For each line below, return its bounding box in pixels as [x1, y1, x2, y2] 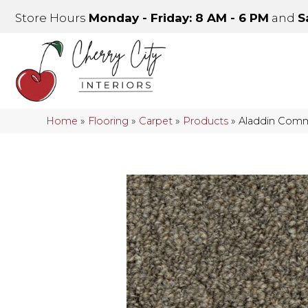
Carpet [139, 115, 173, 128]
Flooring [88, 115, 129, 128]
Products [183, 115, 229, 128]
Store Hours [15, 11, 89, 25]
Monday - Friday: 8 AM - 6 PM [89, 11, 269, 25]
